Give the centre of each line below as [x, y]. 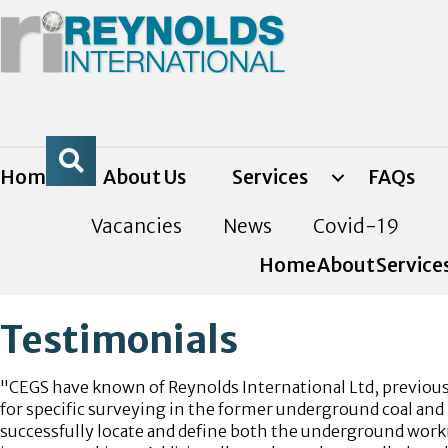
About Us [144, 177]
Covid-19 [356, 226]
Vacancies [137, 226]
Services [270, 177]
